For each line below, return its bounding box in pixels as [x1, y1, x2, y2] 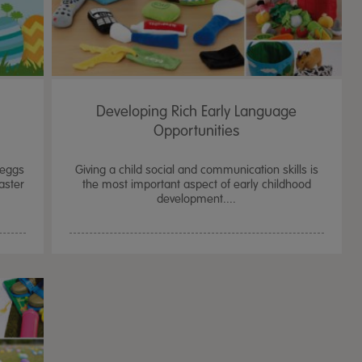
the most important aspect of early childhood [82, 177, 311, 192]
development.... [157, 192, 237, 206]
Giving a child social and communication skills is [74, 162, 318, 177]
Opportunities [154, 122, 240, 140]
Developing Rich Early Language [96, 103, 297, 120]
